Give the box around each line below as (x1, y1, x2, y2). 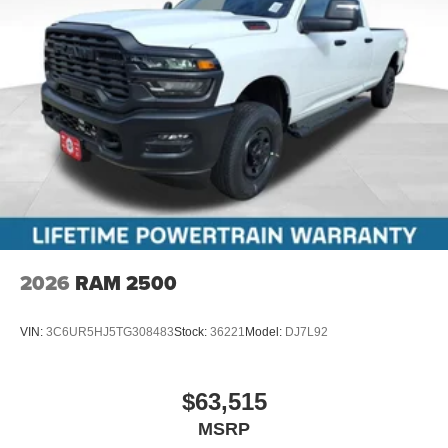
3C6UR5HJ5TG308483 (46, 325, 174, 340)
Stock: (174, 325, 210, 340)
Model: (245, 325, 285, 340)
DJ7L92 (285, 325, 328, 340)
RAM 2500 (75, 267, 177, 298)
